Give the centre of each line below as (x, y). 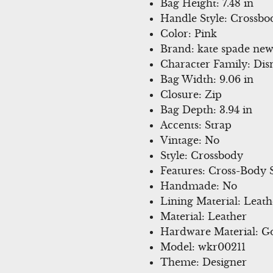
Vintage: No (190, 140)
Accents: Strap (196, 125)
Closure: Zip (191, 94)
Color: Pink (188, 33)
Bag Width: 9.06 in (207, 79)
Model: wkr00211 (203, 246)
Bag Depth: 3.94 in (206, 109)
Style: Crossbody (201, 155)
